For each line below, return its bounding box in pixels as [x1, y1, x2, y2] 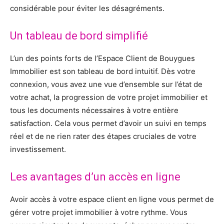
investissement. [10, 144, 66, 154]
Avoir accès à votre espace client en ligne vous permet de [10, 194, 214, 204]
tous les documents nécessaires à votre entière [10, 105, 178, 115]
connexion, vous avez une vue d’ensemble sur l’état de [10, 79, 202, 89]
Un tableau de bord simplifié [10, 29, 148, 42]
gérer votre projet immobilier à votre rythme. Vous [10, 207, 187, 217]
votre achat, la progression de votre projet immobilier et [10, 92, 207, 102]
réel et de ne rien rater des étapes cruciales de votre [10, 131, 196, 141]
